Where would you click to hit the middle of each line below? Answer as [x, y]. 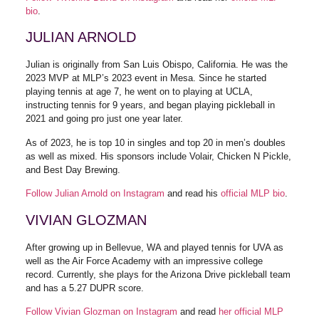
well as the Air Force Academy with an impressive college [144, 261]
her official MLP [251, 312]
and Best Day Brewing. [74, 169]
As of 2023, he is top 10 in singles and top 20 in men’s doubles [155, 142]
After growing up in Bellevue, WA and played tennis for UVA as [154, 247]
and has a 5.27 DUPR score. [86, 288]
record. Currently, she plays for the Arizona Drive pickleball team [158, 274]
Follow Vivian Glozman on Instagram [101, 312]
